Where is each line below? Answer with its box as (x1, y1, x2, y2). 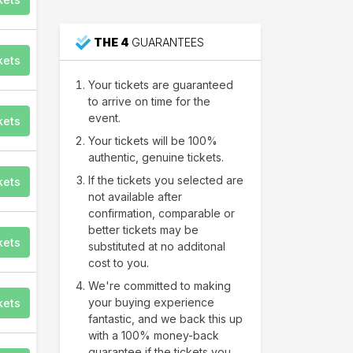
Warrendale (166, 36, 247, 54)
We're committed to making (88, 278, 231, 292)
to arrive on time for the (88, 94, 210, 108)
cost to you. (88, 255, 149, 269)
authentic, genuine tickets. (88, 150, 224, 164)
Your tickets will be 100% (88, 133, 217, 147)
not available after (88, 189, 182, 203)
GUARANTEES (128, 35, 205, 49)
